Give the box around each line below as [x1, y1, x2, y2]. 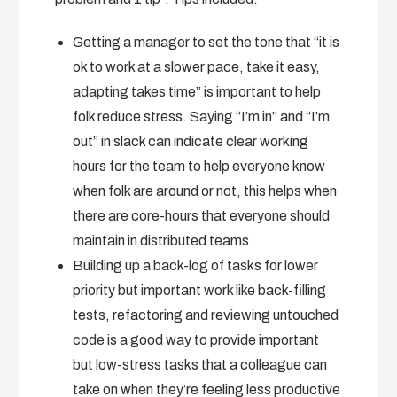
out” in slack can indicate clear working [73, 133, 309, 149]
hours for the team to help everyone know [73, 158, 326, 174]
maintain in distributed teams [73, 232, 250, 248]
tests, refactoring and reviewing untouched [73, 307, 339, 323]
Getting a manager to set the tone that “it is [73, 34, 340, 50]
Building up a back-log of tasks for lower [73, 257, 319, 273]
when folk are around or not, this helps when [73, 183, 338, 198]
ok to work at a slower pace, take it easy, [73, 58, 321, 74]
